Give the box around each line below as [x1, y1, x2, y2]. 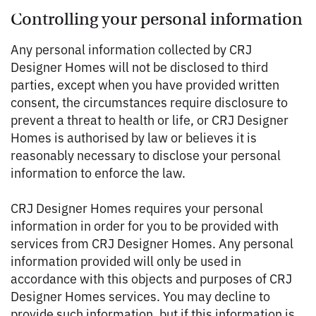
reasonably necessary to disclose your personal [11, 145, 281, 164]
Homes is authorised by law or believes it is [11, 128, 257, 146]
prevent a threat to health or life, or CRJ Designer [11, 110, 288, 128]
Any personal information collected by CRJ [11, 39, 252, 58]
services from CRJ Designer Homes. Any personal [11, 233, 293, 252]
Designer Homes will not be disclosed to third [11, 57, 268, 75]
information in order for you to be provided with [11, 216, 279, 234]
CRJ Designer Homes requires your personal [11, 198, 263, 217]
